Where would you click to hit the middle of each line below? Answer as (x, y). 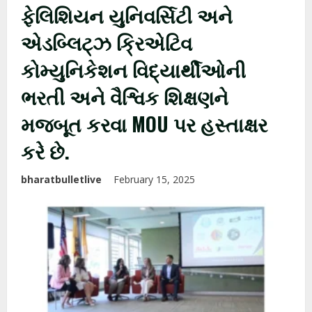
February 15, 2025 (156, 179)
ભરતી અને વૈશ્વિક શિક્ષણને (125, 96)
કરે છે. (45, 151)
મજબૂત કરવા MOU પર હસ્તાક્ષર (144, 124)
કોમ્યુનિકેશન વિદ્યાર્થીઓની (133, 69)
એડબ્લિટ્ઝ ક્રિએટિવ (107, 42)
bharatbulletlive (61, 179)
